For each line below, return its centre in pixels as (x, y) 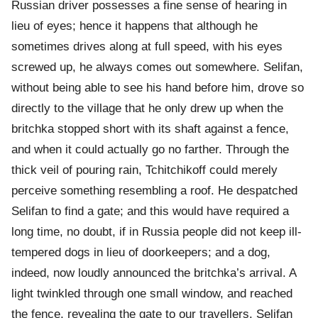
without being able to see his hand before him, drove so (158, 88)
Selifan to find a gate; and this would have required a (150, 212)
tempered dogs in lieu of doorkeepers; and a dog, (141, 253)
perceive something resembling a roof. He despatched (154, 191)
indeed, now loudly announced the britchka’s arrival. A (154, 273)
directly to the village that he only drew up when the (147, 109)
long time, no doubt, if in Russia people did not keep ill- (157, 232)
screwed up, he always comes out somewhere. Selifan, (157, 67)
